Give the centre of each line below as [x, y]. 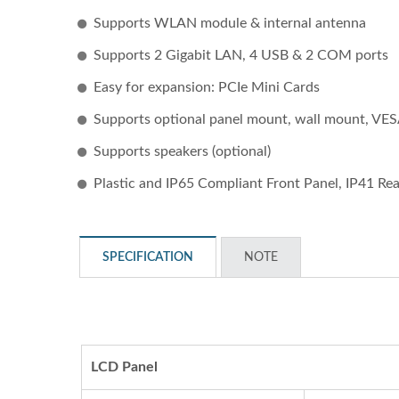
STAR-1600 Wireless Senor [198, 234]
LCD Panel [124, 367]
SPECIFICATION [148, 257]
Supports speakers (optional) [182, 151]
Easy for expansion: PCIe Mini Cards [207, 87]
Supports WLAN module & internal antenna [230, 23]
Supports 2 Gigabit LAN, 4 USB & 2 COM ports [241, 55]
